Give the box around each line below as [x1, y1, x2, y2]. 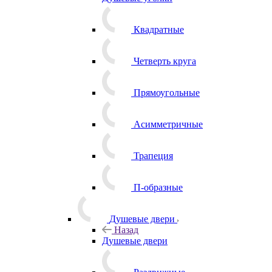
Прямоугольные [134, 87, 200, 98]
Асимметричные [134, 118, 203, 129]
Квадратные [134, 24, 184, 35]
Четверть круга [134, 55, 196, 66]
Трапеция [134, 150, 173, 161]
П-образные [134, 182, 183, 192]
